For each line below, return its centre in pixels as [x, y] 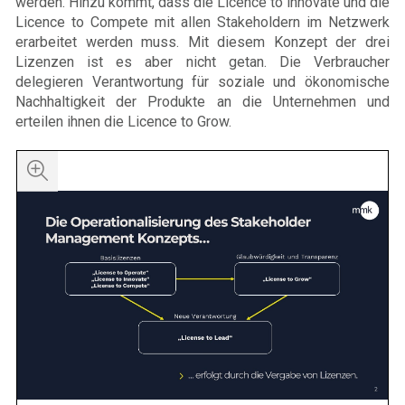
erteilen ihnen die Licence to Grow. [123, 122]
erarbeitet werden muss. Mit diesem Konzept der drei [202, 42]
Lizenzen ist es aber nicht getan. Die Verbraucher [202, 62]
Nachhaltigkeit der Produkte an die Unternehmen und [202, 102]
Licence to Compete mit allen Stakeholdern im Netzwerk [202, 23]
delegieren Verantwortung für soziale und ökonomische [202, 82]
